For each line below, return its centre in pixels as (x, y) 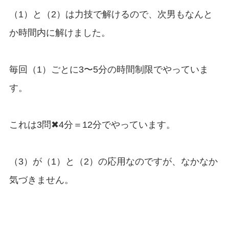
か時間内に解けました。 (60, 33)
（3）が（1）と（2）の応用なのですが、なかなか (113, 161)
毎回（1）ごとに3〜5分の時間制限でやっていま (109, 69)
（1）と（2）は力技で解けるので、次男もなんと (111, 15)
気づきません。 (41, 180)
